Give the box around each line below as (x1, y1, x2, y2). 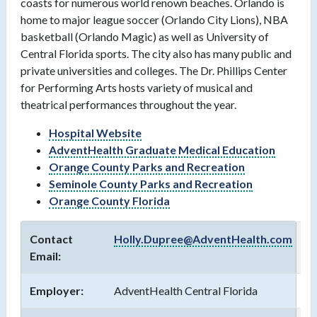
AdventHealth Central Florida (114, 284, 258, 298)
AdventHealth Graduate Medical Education (49, 143, 275, 157)
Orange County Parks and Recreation (49, 160, 245, 174)
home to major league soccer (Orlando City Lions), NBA (21, 13, 288, 27)
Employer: (30, 284, 83, 298)
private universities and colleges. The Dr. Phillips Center (21, 64, 287, 78)
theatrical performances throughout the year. (21, 98, 238, 112)
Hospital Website (49, 126, 142, 140)
